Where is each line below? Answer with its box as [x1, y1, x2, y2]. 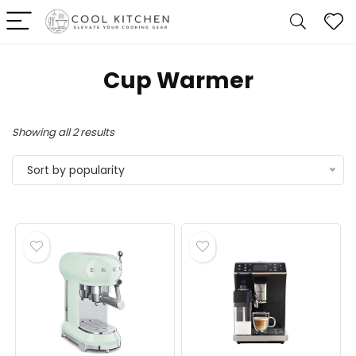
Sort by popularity [27, 162, 125, 178]
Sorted [114, 124, 148, 139]
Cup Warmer [103, 65, 253, 96]
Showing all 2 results [12, 125, 114, 140]
